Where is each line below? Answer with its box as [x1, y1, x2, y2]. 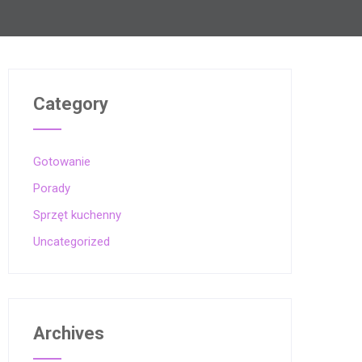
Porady [33, 181, 70, 196]
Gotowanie [33, 154, 90, 169]
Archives [33, 323, 104, 343]
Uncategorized [33, 234, 110, 249]
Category [33, 94, 108, 114]
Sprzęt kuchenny [33, 208, 121, 222]
